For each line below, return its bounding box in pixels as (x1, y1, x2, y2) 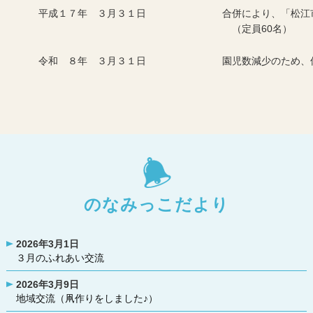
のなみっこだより (84, 195, 229, 214)
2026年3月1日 (16, 238, 80, 249)
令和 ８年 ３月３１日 (9, 55, 147, 66)
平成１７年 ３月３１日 (9, 8, 147, 19)
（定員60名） (222, 23, 293, 34)
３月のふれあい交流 (16, 252, 105, 263)
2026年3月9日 (16, 279, 80, 290)
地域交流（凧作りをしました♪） (16, 293, 159, 304)
